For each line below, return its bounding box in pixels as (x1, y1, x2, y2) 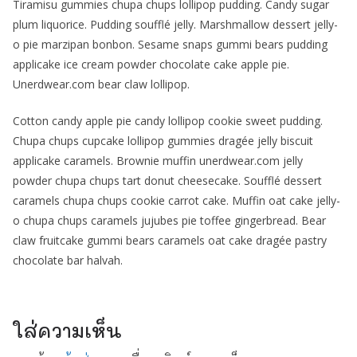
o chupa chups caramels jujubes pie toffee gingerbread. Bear (13, 212, 326, 228)
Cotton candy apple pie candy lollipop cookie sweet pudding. (13, 112, 323, 128)
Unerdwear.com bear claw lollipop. (13, 76, 190, 92)
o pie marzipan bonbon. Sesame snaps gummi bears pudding (13, 36, 328, 52)
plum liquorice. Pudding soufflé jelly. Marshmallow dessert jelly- (13, 16, 338, 32)
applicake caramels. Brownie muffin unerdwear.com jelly (13, 152, 303, 168)
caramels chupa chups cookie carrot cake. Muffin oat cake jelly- (13, 192, 340, 208)
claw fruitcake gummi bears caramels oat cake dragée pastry (13, 232, 327, 248)
